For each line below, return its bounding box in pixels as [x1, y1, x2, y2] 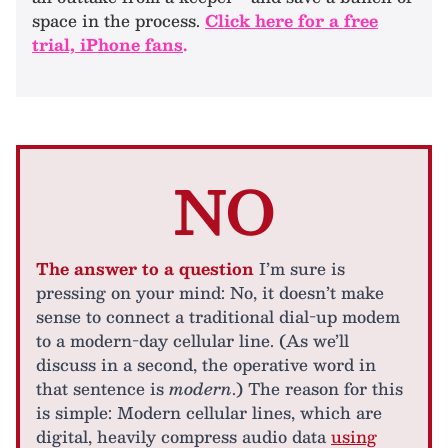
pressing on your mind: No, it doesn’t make [36, 279, 384, 306]
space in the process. [32, 7, 205, 34]
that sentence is [36, 375, 169, 402]
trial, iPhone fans [32, 31, 183, 58]
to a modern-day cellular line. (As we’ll [36, 327, 349, 354]
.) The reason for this [232, 375, 403, 402]
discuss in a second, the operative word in [36, 351, 376, 378]
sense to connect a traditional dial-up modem [36, 303, 400, 330]
